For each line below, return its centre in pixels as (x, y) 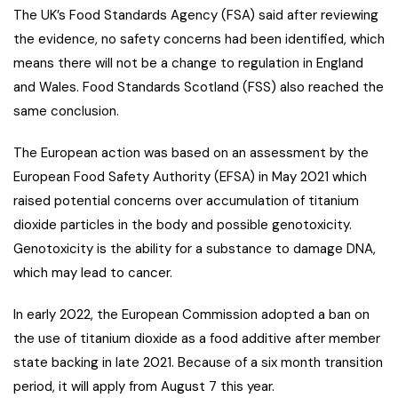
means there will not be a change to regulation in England (188, 63)
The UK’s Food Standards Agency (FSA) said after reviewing (196, 15)
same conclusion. (66, 111)
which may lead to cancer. (93, 272)
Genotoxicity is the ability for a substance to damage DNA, (195, 248)
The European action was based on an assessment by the (191, 152)
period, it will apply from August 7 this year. (144, 386)
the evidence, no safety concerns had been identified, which (199, 39)
